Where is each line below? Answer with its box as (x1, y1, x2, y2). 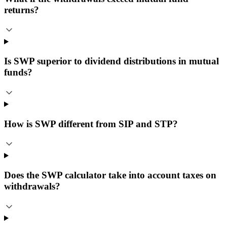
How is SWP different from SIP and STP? (4, 118, 178, 129)
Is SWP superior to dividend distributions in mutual (4, 56, 219, 67)
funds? (4, 67, 32, 78)
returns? (4, 4, 39, 15)
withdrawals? (4, 181, 60, 192)
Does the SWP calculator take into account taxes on (4, 170, 216, 181)
